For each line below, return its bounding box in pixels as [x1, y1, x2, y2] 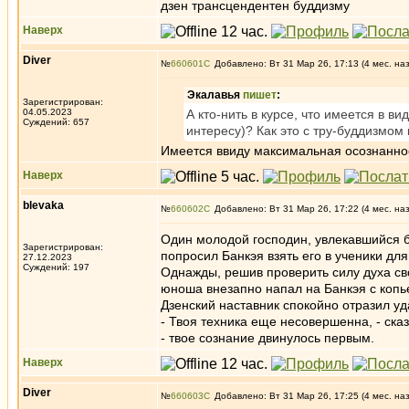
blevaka [23, 199, 64, 212]
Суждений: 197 [23, 262, 89, 272]
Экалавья [187, 89, 243, 101]
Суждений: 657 [23, 117, 89, 127]
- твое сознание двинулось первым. [161, 330, 374, 345]
